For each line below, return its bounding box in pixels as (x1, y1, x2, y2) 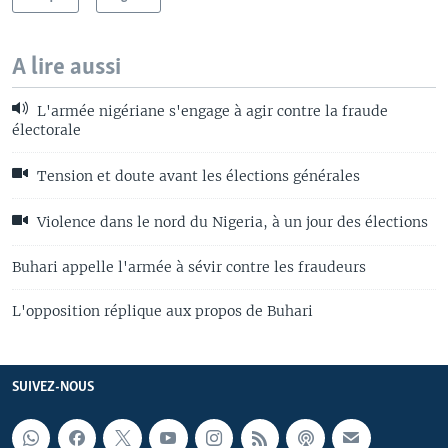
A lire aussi (12, 54, 121, 80)
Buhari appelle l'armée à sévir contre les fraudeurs (12, 257, 366, 276)
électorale (12, 120, 81, 139)
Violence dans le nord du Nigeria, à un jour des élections (33, 213, 428, 232)
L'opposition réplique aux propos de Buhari (12, 301, 313, 320)
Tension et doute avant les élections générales (33, 167, 360, 186)
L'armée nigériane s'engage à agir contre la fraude (33, 101, 388, 120)
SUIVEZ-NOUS (12, 379, 94, 395)
